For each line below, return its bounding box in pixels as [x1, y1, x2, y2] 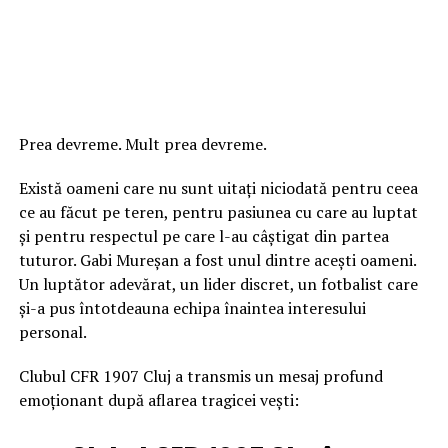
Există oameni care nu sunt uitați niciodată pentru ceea [18, 176, 418, 199]
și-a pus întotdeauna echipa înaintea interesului [18, 296, 366, 319]
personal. [18, 320, 87, 343]
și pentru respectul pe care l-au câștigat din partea [18, 224, 389, 247]
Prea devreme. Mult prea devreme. [18, 132, 267, 155]
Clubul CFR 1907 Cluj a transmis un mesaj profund [18, 364, 383, 387]
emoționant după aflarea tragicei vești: [18, 388, 299, 411]
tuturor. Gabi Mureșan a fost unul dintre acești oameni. [18, 248, 416, 271]
